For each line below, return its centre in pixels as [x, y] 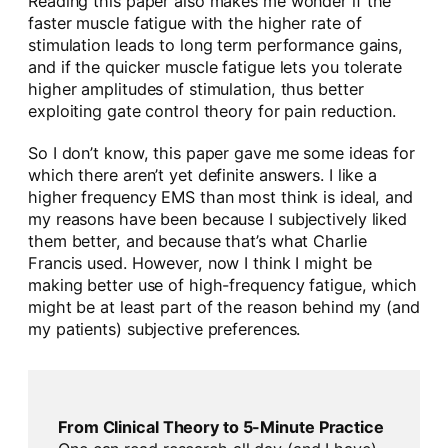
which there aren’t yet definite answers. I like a [203, 174]
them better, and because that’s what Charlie [197, 240]
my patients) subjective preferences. [164, 328]
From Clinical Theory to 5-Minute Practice [221, 426]
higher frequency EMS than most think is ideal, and [220, 196]
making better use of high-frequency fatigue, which [222, 284]
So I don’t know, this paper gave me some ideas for [221, 152]
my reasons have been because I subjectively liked [218, 218]
